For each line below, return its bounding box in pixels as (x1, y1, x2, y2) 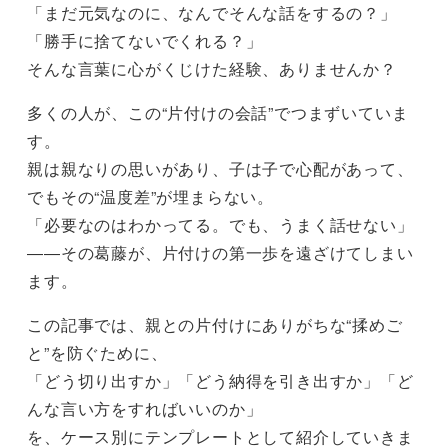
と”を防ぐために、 (27, 341, 168, 365)
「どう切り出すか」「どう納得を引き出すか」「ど (27, 369, 414, 393)
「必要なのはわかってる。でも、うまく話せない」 (27, 213, 414, 237)
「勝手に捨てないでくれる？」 (27, 29, 263, 53)
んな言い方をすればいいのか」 (27, 397, 263, 421)
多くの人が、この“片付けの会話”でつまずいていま (27, 101, 409, 125)
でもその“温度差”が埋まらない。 (27, 185, 274, 209)
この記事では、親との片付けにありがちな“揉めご (27, 313, 403, 337)
